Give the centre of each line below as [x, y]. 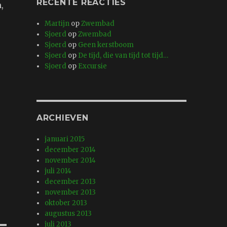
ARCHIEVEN [62, 118]
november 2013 [70, 193]
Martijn [57, 24]
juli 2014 [58, 171]
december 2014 [70, 150]
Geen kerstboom [106, 45]
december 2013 [70, 182]
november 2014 [70, 161]
